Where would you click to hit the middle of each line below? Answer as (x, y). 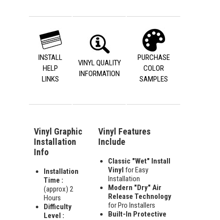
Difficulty (58, 207)
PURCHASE (153, 58)
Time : (54, 180)
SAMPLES (153, 79)
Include (112, 142)
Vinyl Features (124, 132)
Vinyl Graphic (58, 132)
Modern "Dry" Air (135, 188)
